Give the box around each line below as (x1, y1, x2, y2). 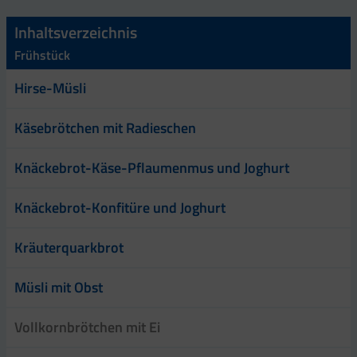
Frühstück (14, 45, 70, 65)
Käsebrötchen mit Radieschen (14, 116, 196, 139)
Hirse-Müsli (14, 76, 86, 99)
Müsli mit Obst (14, 276, 103, 298)
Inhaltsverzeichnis (14, 19, 137, 45)
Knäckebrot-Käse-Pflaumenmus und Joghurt (14, 156, 289, 178)
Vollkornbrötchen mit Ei (14, 316, 160, 338)
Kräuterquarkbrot (14, 236, 124, 258)
